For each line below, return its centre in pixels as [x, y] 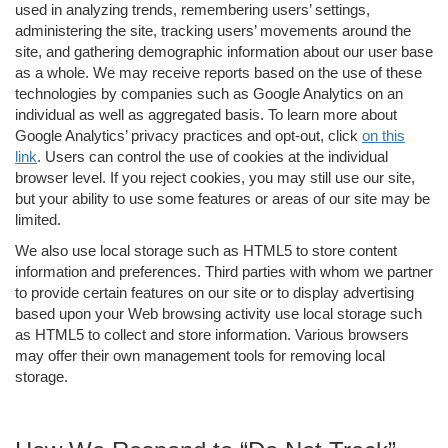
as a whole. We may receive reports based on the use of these [218, 72]
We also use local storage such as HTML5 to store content [206, 250]
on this [383, 135]
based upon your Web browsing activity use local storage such [218, 313]
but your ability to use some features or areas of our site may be [222, 198]
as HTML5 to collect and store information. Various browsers [212, 334]
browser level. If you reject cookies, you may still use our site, [215, 177]
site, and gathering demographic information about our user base [224, 51]
